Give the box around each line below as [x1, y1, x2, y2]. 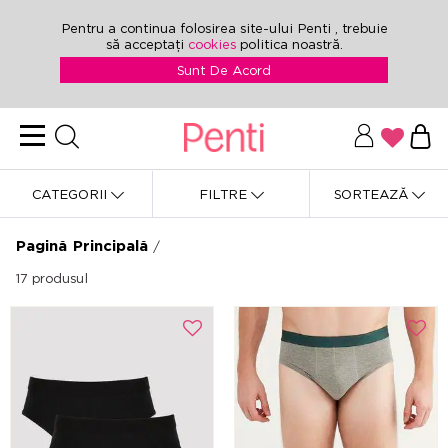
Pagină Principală [15, 237, 148, 254]
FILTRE [198, 186, 251, 202]
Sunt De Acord [177, 62, 271, 78]
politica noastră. [239, 36, 343, 52]
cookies [187, 36, 240, 52]
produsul [32, 270, 88, 286]
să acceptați [105, 36, 188, 52]
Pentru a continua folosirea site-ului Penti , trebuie [60, 20, 388, 36]
